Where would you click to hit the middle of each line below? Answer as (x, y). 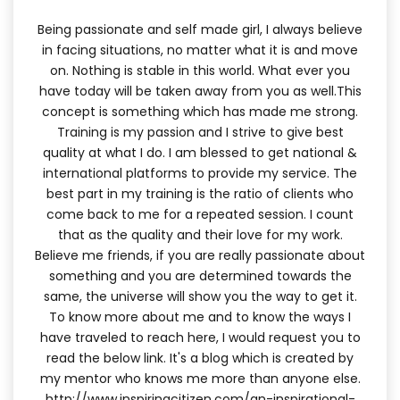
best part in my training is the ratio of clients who (200, 193)
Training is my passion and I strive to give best (200, 132)
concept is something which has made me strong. (200, 111)
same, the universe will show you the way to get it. (200, 296)
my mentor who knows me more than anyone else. (200, 378)
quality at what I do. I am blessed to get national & (200, 152)
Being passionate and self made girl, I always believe (200, 29)
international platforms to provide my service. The (200, 173)
